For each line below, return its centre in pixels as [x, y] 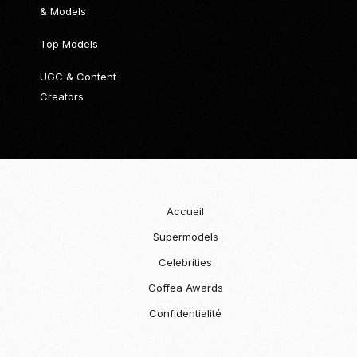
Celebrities [186, 262]
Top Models [69, 43]
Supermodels [185, 236]
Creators [62, 96]
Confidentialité [186, 313]
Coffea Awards [185, 287]
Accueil [186, 211]
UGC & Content [78, 76]
